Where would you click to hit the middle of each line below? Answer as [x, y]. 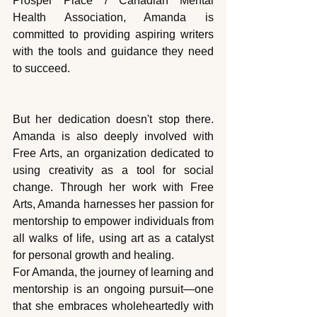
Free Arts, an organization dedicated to [113, 154]
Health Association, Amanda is [113, 18]
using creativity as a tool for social [113, 171]
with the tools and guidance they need [113, 52]
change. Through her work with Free [113, 188]
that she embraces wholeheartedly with [113, 306]
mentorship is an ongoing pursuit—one [113, 289]
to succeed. [41, 69]
